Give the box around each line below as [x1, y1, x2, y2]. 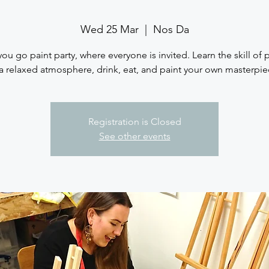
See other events [98, 130, 171, 142]
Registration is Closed [88, 115, 181, 127]
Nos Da [153, 22, 189, 36]
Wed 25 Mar [80, 22, 139, 36]
